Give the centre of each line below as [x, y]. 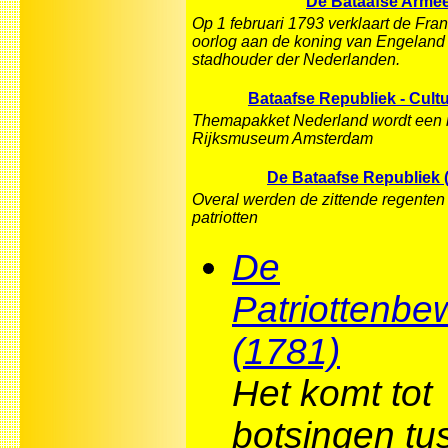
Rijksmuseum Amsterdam [282, 139]
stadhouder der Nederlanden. [296, 60]
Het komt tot [332, 393]
